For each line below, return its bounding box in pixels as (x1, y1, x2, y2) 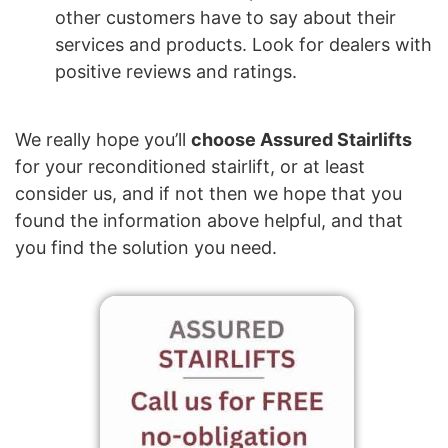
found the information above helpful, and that (15, 210, 403, 232)
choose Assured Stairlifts (191, 129, 412, 151)
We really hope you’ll (15, 129, 191, 151)
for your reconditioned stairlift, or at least (15, 156, 365, 178)
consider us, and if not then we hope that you (15, 183, 402, 205)
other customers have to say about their (55, 6, 396, 28)
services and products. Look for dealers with (55, 33, 432, 55)
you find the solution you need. (15, 237, 277, 259)
